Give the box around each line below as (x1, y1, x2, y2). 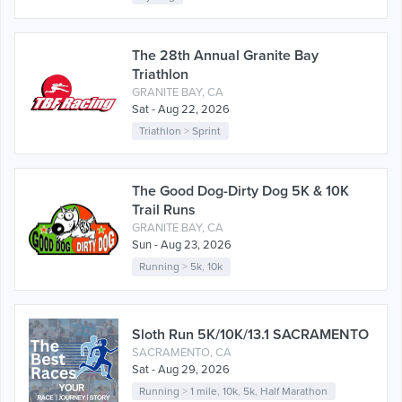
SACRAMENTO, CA (132, 345, 232, 361)
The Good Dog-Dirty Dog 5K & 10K (132, 182, 349, 201)
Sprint (192, 125, 222, 138)
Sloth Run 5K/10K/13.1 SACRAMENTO (132, 326, 369, 345)
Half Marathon (260, 385, 328, 398)
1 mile (190, 385, 218, 398)
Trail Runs (132, 201, 196, 220)
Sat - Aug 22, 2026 (132, 102, 230, 118)
